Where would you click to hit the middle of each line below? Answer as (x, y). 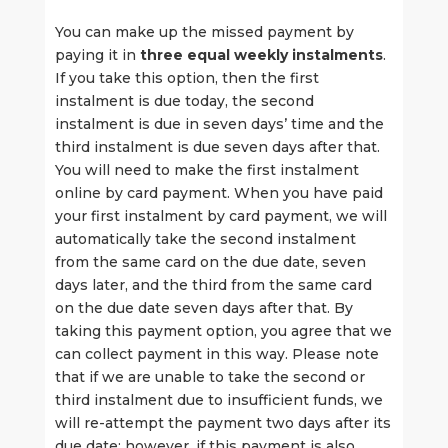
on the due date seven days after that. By (203, 308)
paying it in (97, 55)
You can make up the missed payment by (204, 32)
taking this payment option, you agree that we (223, 331)
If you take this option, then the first (186, 78)
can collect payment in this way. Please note (216, 354)
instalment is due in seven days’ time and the (219, 124)
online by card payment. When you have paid (218, 193)
